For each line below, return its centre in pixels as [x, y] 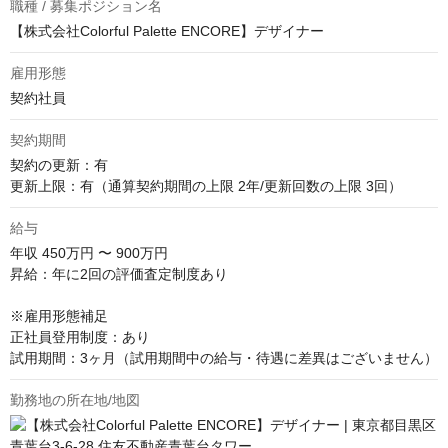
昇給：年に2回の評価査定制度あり [119, 274]
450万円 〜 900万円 [105, 253]
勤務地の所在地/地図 [75, 400]
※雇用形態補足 [59, 316]
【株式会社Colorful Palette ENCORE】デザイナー [167, 31]
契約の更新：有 [59, 165]
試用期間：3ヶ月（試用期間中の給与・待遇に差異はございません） [224, 358]
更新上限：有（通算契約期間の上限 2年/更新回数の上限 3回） [206, 186]
